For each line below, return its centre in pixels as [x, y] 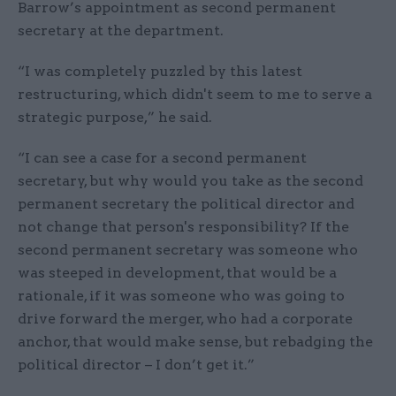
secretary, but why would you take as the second [190, 181]
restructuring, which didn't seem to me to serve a [195, 95]
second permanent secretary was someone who [188, 250]
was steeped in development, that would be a [177, 273]
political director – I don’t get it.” [136, 365]
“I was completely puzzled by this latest [160, 72]
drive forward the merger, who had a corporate [185, 319]
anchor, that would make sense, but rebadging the [195, 342]
